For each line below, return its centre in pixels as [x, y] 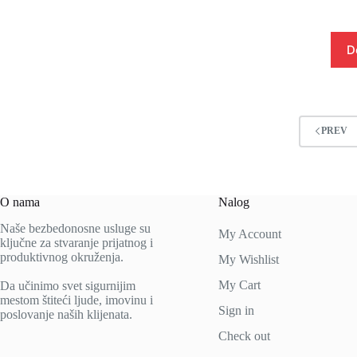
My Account [249, 234]
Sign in [236, 310]
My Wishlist [248, 259]
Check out [244, 336]
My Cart [239, 285]
